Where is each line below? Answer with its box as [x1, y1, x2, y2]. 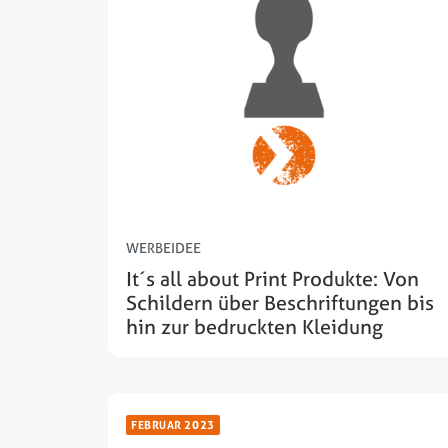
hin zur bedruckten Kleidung [126, 313, 383, 341]
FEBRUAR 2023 [131, 418, 215, 432]
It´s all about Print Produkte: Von [126, 265, 419, 293]
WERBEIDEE [126, 238, 201, 258]
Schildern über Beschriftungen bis [126, 289, 434, 317]
